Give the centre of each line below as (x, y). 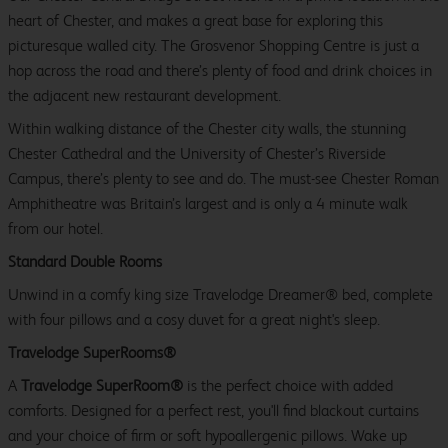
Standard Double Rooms (85, 262)
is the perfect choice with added (288, 386)
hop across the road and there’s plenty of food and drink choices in (220, 71)
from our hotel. (55, 229)
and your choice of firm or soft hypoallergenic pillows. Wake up (207, 436)
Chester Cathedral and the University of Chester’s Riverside (197, 154)
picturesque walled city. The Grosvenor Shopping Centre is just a (213, 46)
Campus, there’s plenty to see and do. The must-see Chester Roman (223, 179)
